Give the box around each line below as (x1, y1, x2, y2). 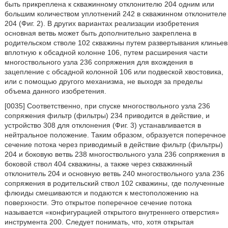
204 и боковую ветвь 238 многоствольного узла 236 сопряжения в (4, 150, 225, 158)
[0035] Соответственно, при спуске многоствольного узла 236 (4, 102, 210, 110)
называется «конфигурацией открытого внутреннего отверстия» (4, 208, 219, 216)
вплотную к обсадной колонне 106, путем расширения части (4, 48, 208, 56)
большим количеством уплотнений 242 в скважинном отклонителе (4, 10, 226, 18)
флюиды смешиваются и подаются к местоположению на (4, 189, 198, 197)
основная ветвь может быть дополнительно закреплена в (4, 29, 196, 37)
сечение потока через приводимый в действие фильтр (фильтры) (4, 140, 223, 149)
